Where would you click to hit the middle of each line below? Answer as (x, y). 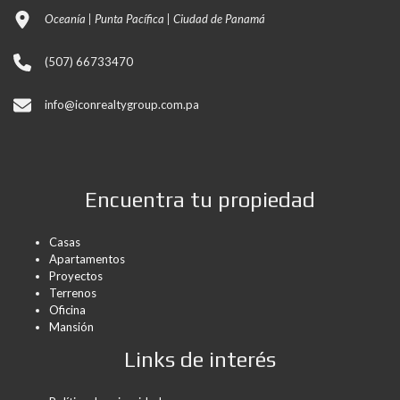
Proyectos (76, 276)
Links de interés (200, 359)
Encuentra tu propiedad (200, 200)
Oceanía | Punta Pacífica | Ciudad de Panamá (155, 19)
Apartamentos (87, 259)
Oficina (67, 310)
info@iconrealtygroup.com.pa (122, 104)
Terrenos (73, 293)
